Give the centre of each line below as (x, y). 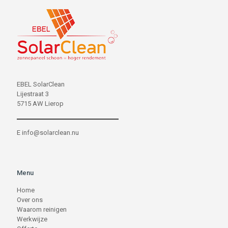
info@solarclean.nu (50, 133)
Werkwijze (32, 219)
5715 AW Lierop (40, 104)
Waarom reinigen (42, 209)
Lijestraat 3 (33, 94)
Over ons (30, 200)
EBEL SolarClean (41, 84)
